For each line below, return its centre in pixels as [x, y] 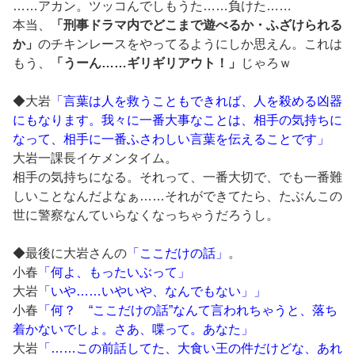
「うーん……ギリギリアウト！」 [146, 63]
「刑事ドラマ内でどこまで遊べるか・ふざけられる [197, 25]
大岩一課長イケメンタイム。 [95, 158]
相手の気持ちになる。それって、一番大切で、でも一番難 [177, 177]
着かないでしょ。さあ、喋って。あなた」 [133, 330]
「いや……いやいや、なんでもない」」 [152, 292]
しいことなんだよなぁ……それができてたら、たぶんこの [177, 197]
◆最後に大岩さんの [70, 254]
